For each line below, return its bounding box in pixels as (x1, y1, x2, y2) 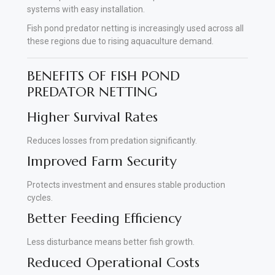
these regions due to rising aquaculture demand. (27, 36, 214, 46)
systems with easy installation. (27, 4, 145, 14)
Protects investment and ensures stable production (27, 179, 225, 190)
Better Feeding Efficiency (27, 209, 182, 227)
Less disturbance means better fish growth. (27, 236, 195, 247)
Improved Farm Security (27, 152, 177, 169)
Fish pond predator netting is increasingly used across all (27, 23, 244, 33)
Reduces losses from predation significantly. (27, 135, 197, 145)
